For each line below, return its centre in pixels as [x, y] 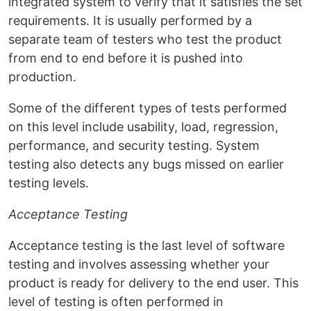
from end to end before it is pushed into [126, 58]
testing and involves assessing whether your [139, 264]
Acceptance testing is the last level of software [146, 246]
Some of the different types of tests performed [148, 108]
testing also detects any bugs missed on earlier [146, 165]
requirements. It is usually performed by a [130, 21]
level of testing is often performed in [116, 302]
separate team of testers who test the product [145, 40]
